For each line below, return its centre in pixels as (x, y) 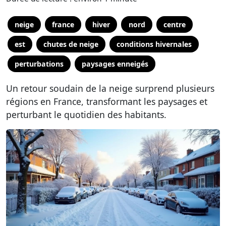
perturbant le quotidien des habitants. (86, 115)
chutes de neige (71, 44)
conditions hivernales (154, 44)
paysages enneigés (115, 64)
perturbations (39, 64)
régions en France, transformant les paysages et (107, 101)
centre (174, 24)
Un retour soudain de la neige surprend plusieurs (110, 88)
